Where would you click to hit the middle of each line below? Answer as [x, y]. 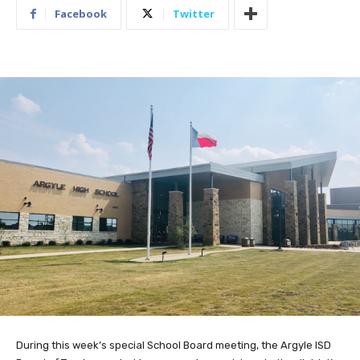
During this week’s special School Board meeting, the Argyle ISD [174, 345]
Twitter [194, 14]
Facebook [81, 14]
